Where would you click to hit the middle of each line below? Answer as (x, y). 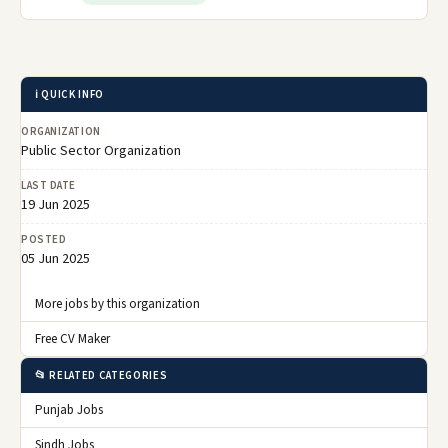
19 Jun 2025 (55, 205)
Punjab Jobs (69, 410)
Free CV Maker (72, 339)
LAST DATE (48, 186)
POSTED (44, 240)
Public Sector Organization (101, 151)
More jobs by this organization (117, 304)
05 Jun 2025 (55, 259)
